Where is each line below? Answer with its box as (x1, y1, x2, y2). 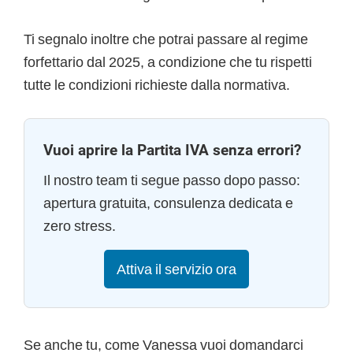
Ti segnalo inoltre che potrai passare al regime (24, 31, 308, 48)
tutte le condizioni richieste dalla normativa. (24, 76, 290, 94)
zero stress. (43, 217, 116, 235)
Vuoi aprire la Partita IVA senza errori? (43, 141, 301, 160)
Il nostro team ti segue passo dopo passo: (43, 172, 300, 189)
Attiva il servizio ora (117, 261, 236, 278)
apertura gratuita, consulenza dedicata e (43, 195, 293, 212)
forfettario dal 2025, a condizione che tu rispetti (24, 54, 312, 71)
